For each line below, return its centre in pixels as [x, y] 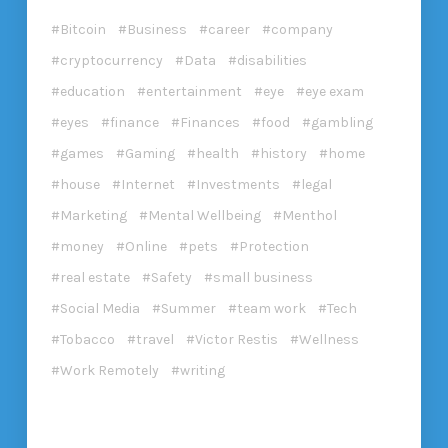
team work [271, 308]
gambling [341, 122]
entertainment [193, 91]
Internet [147, 184]
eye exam [334, 91]
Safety [171, 277]
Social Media [99, 308]
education [92, 91]
